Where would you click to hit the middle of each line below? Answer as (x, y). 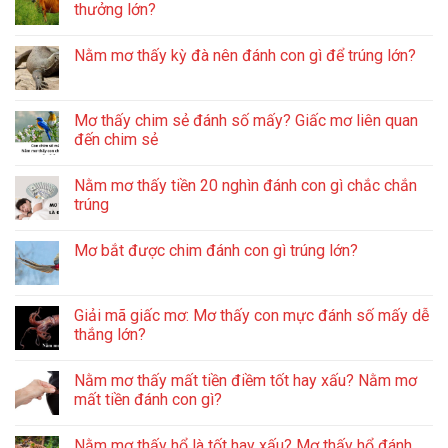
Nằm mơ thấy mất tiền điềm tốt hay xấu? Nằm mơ (245, 380)
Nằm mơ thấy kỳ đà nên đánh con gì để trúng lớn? (245, 55)
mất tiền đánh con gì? (148, 399)
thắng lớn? (110, 334)
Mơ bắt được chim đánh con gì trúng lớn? (216, 250)
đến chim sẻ (116, 139)
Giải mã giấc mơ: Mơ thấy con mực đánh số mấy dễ (251, 315)
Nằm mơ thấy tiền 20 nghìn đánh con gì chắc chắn (245, 185)
